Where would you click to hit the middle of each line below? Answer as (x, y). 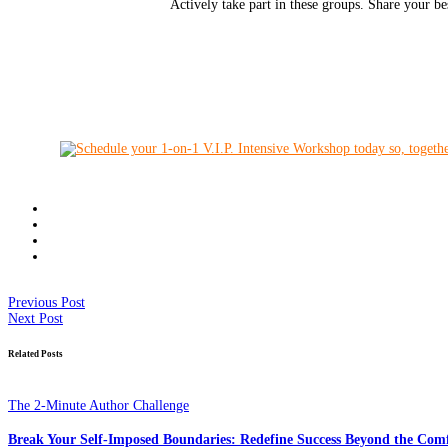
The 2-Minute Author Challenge (98, 405)
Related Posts (35, 353)
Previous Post (46, 303)
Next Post (35, 319)
